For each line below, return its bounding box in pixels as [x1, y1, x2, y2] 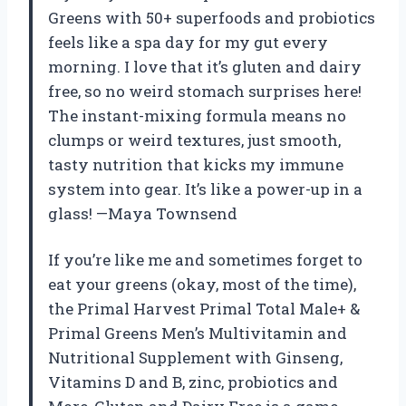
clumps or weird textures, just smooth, [48, 130, 341, 151]
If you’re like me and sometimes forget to [48, 249, 362, 271]
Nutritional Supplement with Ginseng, [48, 347, 343, 369]
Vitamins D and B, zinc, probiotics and [48, 372, 338, 393]
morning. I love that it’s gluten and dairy [48, 56, 362, 78]
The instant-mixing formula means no [48, 105, 346, 127]
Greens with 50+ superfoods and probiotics [48, 7, 375, 29]
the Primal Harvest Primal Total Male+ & [48, 298, 360, 320]
